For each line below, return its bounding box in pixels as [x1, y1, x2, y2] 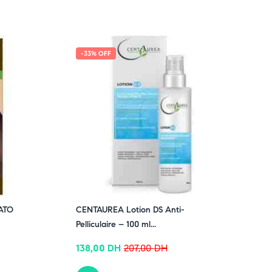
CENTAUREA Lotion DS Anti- [75, 205, 185, 215]
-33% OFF [80, 49, 111, 58]
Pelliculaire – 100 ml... [75, 219, 156, 229]
